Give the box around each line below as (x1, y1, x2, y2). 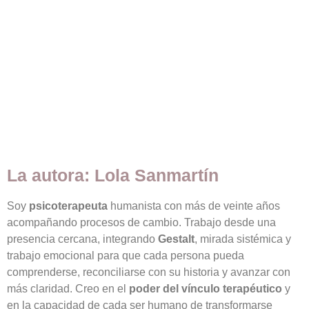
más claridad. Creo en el (7, 283, 129, 295)
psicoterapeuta (29, 200, 108, 212)
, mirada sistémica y (195, 233, 291, 246)
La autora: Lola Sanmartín (7, 166, 219, 186)
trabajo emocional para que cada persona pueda (7, 250, 244, 262)
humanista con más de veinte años (108, 200, 280, 212)
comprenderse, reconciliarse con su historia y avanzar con (7, 266, 290, 279)
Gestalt (158, 233, 195, 246)
